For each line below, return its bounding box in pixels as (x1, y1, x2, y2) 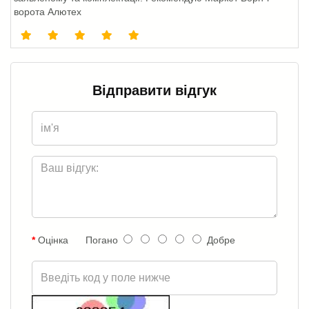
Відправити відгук (92, 82, 217, 98)
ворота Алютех (14, 6, 81, 17)
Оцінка (38, 234, 68, 246)
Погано (83, 234, 123, 246)
